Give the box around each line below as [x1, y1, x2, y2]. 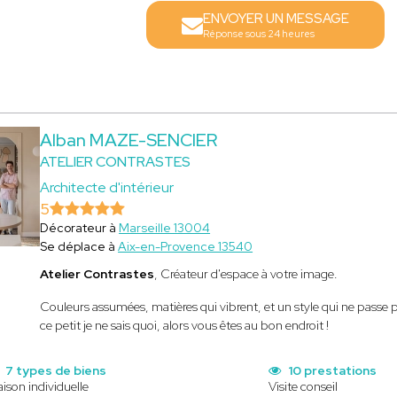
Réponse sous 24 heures [202, 27, 315, 40]
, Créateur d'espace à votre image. [154, 266, 341, 282]
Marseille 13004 [119, 220, 211, 236]
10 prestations [285, 362, 378, 378]
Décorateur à [40, 220, 120, 236]
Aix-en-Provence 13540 [118, 238, 253, 254]
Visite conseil [269, 378, 339, 394]
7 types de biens [3, 362, 107, 378]
